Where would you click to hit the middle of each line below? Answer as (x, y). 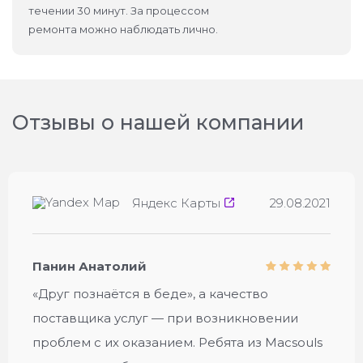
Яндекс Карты (176, 203)
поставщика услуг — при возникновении (165, 318)
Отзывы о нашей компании (158, 122)
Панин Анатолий (90, 266)
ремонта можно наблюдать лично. (123, 29)
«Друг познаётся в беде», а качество (150, 294)
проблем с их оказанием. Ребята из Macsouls (177, 342)
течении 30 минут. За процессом (119, 11)
